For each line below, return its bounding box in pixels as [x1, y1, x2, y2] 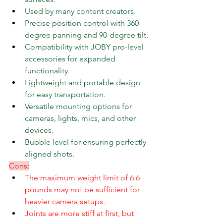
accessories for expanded [25, 54, 117, 64]
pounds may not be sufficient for [25, 185, 142, 195]
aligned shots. [25, 149, 74, 159]
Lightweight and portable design [25, 78, 142, 88]
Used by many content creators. [25, 6, 136, 16]
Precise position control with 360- [25, 18, 141, 28]
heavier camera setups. [25, 197, 105, 207]
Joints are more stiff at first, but [25, 209, 136, 219]
